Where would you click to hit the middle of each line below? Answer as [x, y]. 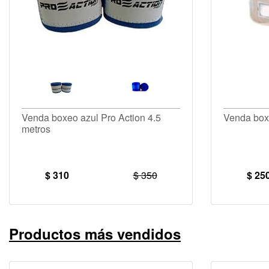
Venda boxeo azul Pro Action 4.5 [91, 117]
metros [36, 128]
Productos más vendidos [95, 233]
